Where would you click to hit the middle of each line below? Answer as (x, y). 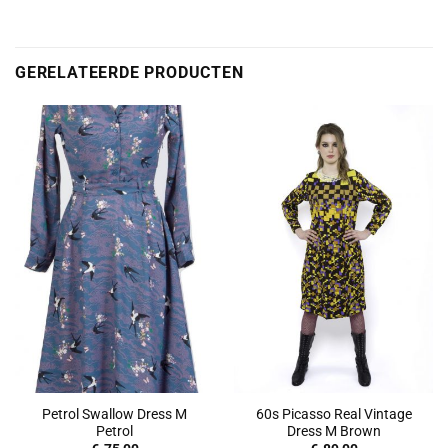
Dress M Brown (333, 430)
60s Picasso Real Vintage (333, 413)
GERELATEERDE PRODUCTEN (129, 73)
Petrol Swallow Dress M (114, 413)
